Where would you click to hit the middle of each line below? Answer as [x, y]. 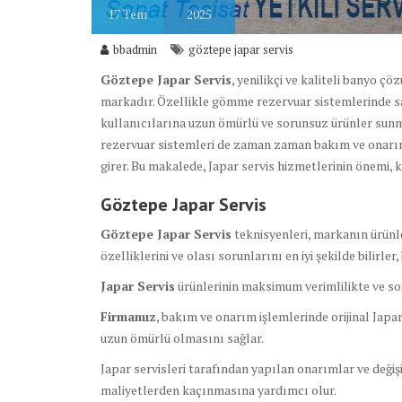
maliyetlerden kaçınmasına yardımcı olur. [218, 390]
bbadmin [135, 50]
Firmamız [128, 317]
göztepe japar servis [241, 50]
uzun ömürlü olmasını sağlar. [182, 338]
